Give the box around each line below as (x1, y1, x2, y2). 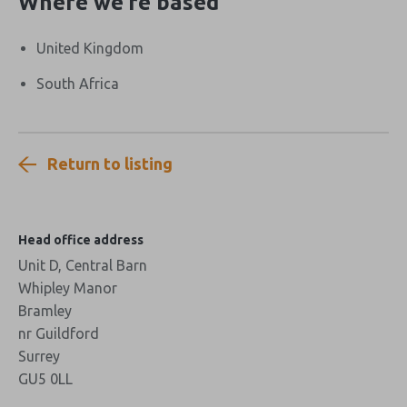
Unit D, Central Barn (18, 256, 147, 273)
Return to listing (47, 154, 173, 173)
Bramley (18, 302, 72, 319)
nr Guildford (18, 324, 99, 342)
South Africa (36, 74, 119, 92)
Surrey (18, 347, 60, 364)
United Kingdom (36, 39, 144, 56)
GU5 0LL (18, 370, 73, 387)
